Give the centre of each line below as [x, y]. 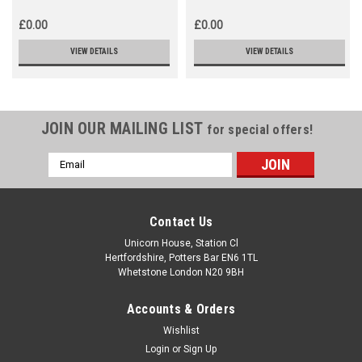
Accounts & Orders [181, 309]
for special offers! [260, 129]
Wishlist [181, 330]
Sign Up [200, 349]
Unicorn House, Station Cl [181, 243]
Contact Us [181, 221]
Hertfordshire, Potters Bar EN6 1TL [181, 257]
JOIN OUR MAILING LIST [124, 128]
